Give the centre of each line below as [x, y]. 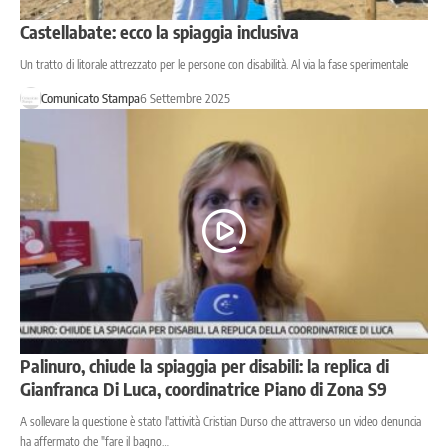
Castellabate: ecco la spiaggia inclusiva [159, 31]
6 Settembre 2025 [184, 97]
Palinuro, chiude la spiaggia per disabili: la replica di [204, 365]
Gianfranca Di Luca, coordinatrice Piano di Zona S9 [203, 388]
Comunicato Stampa [90, 97]
